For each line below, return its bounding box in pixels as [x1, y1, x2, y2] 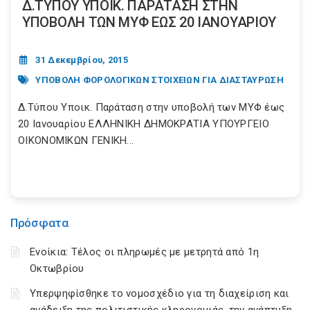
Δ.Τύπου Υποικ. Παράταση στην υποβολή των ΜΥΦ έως [18, 101, 285, 114]
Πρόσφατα [10, 216, 69, 230]
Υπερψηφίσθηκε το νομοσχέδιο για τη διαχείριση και [30, 287, 289, 300]
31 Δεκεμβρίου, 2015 [35, 55, 129, 66]
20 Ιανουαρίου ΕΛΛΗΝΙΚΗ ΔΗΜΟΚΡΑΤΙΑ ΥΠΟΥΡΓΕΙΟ [18, 118, 269, 131]
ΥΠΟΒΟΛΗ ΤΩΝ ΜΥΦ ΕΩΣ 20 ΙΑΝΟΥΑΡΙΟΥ [22, 14, 277, 31]
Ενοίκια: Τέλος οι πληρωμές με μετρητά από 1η [30, 246, 259, 259]
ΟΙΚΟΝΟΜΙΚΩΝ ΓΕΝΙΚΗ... [18, 134, 134, 147]
